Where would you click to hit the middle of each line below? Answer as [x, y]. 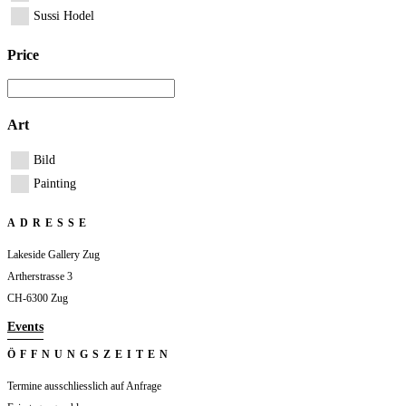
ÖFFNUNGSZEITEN [90, 355]
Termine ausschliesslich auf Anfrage [84, 387]
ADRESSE [49, 223]
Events [25, 327]
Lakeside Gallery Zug [53, 255]
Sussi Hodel [64, 15]
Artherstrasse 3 [40, 277]
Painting [55, 184]
